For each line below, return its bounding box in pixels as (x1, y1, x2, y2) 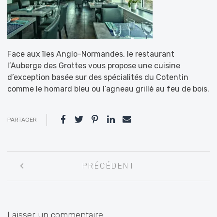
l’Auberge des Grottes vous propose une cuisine (7, 61, 180, 70)
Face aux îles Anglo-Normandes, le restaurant (7, 49, 174, 59)
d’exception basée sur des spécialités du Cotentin (7, 73, 188, 82)
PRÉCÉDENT (82, 161, 135, 170)
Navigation (7, 151, 67, 166)
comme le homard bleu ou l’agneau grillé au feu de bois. (7, 84, 209, 93)
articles (7, 196, 48, 211)
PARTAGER (7, 116, 37, 123)
